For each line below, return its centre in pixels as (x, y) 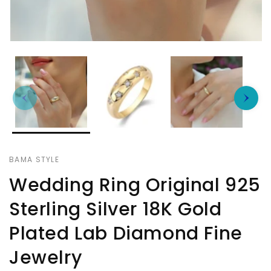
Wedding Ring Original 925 (135, 185)
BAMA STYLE (34, 160)
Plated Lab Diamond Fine (126, 234)
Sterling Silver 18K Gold (116, 210)
